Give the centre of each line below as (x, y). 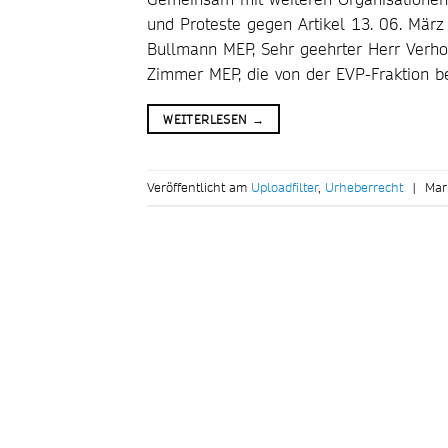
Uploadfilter (284, 187)
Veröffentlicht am (199, 187)
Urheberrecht (364, 187)
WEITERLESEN (207, 118)
